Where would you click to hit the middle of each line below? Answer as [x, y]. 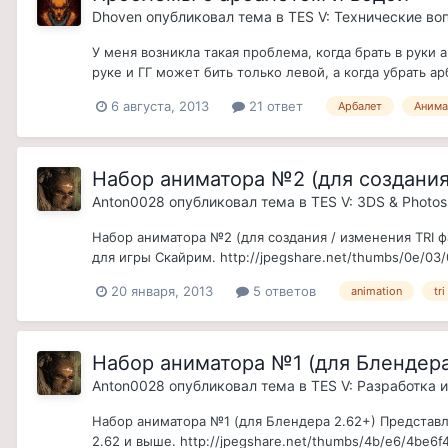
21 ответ [274, 105]
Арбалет [360, 106]
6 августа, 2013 [160, 105]
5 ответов [282, 290]
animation [376, 291]
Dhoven [117, 16]
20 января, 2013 [162, 290]
